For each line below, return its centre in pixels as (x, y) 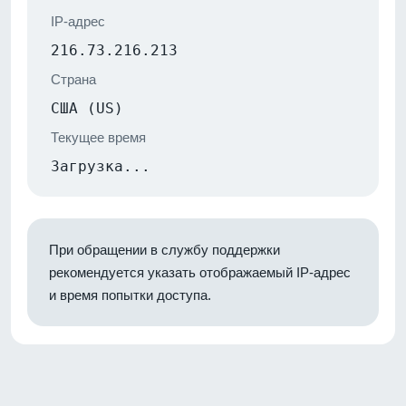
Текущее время (98, 137)
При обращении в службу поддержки (164, 249)
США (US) (87, 108)
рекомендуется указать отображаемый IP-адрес (200, 272)
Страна (73, 79)
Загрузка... (101, 166)
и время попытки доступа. (130, 295)
